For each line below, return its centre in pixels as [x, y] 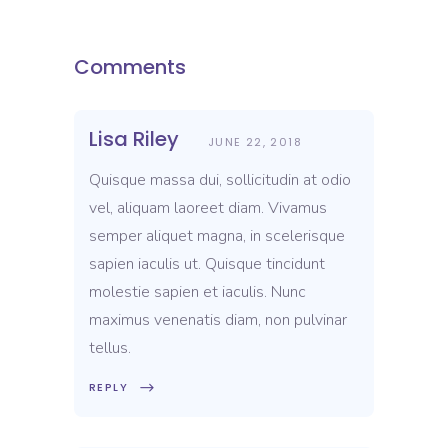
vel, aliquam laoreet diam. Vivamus [208, 208]
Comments [130, 67]
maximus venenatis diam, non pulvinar [218, 320]
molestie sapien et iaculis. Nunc [197, 292]
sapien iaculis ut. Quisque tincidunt [207, 264]
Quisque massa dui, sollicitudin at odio [220, 180]
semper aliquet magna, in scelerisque [217, 236]
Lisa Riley [134, 139]
